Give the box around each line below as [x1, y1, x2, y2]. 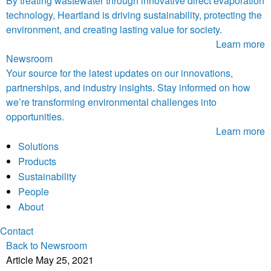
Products [18, 154, 56, 169]
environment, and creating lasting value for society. [6, 22, 222, 37]
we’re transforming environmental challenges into [6, 95, 217, 109]
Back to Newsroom [6, 238, 87, 253]
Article [6, 253, 36, 267]
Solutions [18, 139, 59, 154]
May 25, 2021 [36, 253, 94, 267]
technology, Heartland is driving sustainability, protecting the [6, 8, 262, 22]
